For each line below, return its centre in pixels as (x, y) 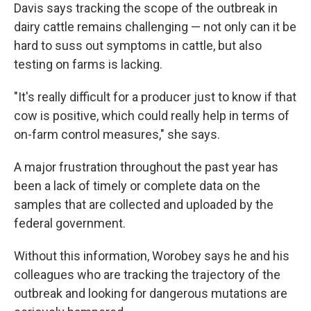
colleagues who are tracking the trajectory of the (147, 275)
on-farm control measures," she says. (117, 134)
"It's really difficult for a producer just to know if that (155, 97)
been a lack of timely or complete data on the (137, 186)
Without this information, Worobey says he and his (152, 256)
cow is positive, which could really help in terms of (152, 116)
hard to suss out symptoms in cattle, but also (138, 45)
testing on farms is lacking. (88, 64)
